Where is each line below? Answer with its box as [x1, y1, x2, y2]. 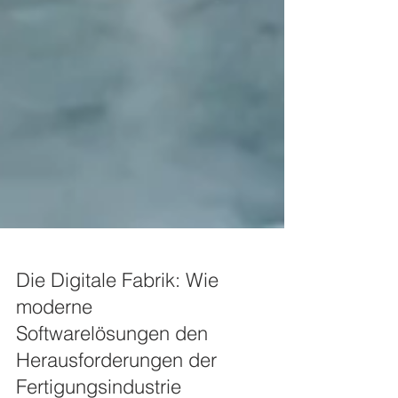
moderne [16, 330, 92, 354]
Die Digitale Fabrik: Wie [16, 303, 219, 328]
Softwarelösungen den [16, 356, 208, 381]
